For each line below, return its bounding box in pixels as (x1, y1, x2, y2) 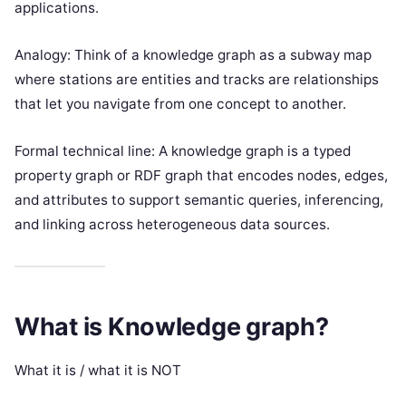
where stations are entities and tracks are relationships (14, 70, 379, 88)
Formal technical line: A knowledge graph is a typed (14, 141, 351, 159)
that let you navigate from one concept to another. (14, 94, 346, 112)
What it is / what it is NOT (14, 362, 181, 380)
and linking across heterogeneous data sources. (14, 215, 330, 233)
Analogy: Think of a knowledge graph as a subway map (14, 45, 372, 63)
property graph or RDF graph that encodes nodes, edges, (14, 166, 388, 184)
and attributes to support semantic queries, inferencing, (14, 190, 383, 208)
